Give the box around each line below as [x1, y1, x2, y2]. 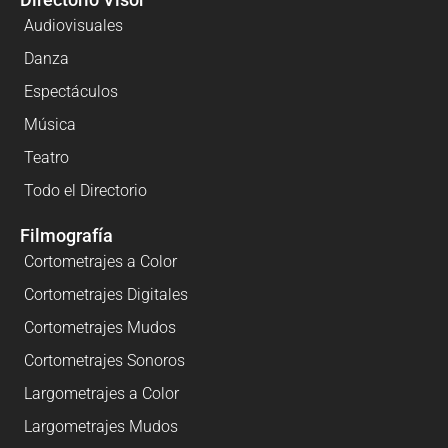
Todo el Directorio [24, 181, 147, 201]
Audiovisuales [24, 16, 123, 36]
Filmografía [20, 225, 113, 247]
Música [24, 115, 76, 135]
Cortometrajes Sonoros [24, 351, 185, 371]
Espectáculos [24, 82, 118, 102]
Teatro [24, 148, 69, 168]
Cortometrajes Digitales [24, 285, 188, 305]
